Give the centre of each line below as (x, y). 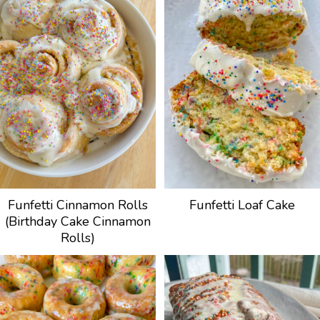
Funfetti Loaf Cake (242, 205)
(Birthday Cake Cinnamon (78, 221)
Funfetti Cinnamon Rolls (78, 205)
